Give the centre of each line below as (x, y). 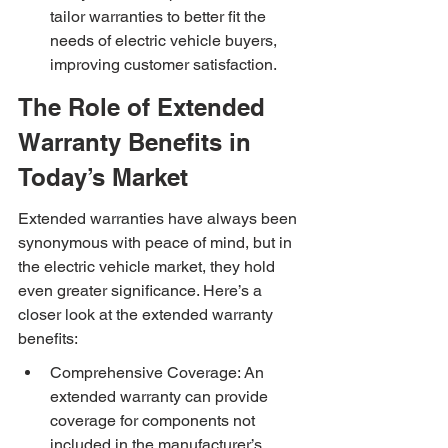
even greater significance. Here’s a (142, 291)
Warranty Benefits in (138, 141)
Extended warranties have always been (159, 219)
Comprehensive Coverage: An (159, 373)
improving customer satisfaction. (163, 65)
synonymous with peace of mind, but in (157, 243)
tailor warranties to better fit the (160, 17)
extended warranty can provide (161, 397)
